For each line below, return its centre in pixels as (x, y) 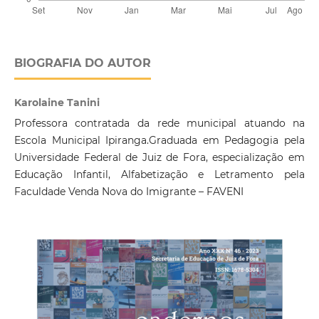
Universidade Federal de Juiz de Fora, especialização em (159, 158)
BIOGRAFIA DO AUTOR (82, 63)
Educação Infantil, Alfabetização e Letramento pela (159, 175)
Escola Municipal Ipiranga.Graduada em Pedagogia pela (159, 141)
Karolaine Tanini (57, 103)
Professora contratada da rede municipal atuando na (159, 124)
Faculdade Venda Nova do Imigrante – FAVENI (129, 192)
